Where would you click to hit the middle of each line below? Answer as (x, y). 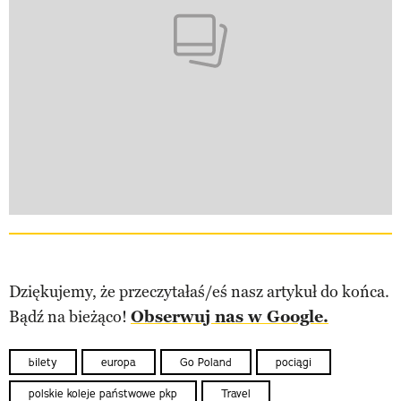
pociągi (294, 362)
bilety (43, 362)
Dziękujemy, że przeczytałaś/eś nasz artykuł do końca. (199, 292)
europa (119, 362)
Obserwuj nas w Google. (230, 317)
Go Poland (206, 362)
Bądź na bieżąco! (70, 317)
